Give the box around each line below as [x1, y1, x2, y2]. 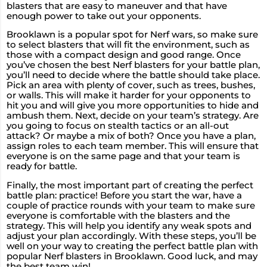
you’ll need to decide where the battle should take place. [7, 70, 260, 81]
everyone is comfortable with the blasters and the [7, 210, 230, 221]
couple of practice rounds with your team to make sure [7, 200, 255, 211]
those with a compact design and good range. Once [7, 49, 241, 61]
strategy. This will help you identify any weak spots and [7, 220, 252, 231]
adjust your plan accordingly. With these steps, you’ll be [7, 230, 256, 241]
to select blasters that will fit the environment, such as [7, 39, 250, 51]
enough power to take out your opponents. [7, 10, 201, 21]
